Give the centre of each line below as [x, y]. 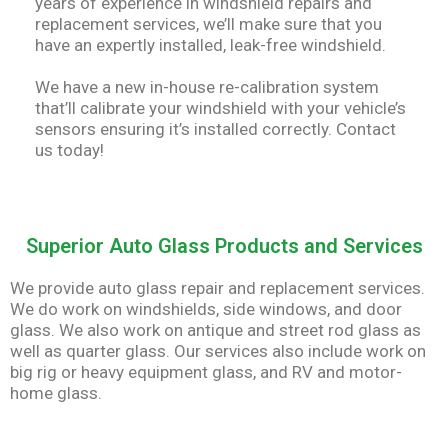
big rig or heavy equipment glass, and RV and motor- [206, 371]
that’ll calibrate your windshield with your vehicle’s [220, 108]
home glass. [56, 392]
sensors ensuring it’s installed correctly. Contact [215, 129]
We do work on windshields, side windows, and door [206, 308]
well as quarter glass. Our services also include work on [218, 350]
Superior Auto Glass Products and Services [224, 245]
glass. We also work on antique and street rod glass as [215, 329]
